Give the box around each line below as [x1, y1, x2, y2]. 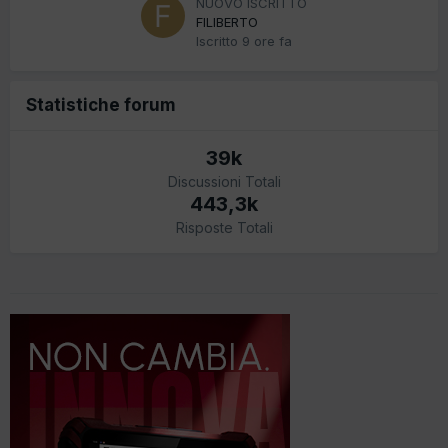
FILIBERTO [196, 13, 258, 30]
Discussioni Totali [167, 172, 281, 190]
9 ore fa [242, 32, 292, 49]
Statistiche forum [26, 94, 176, 115]
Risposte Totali [175, 218, 273, 236]
